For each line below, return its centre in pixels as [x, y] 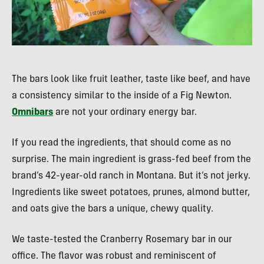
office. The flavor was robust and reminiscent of [114, 256]
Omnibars [32, 113]
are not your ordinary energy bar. [125, 113]
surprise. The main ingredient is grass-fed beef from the [131, 160]
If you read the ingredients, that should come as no [121, 143]
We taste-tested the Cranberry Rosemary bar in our [122, 240]
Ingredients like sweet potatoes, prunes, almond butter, [131, 193]
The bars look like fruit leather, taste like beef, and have [131, 80]
